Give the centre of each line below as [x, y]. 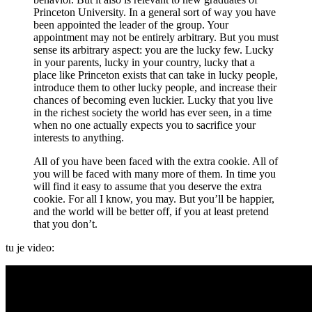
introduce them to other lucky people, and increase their [155, 88]
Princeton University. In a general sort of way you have [155, 13]
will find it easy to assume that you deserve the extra [148, 187]
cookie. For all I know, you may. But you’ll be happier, [154, 199]
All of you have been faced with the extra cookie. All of [156, 162]
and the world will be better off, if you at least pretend [151, 212]
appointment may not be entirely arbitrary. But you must [156, 38]
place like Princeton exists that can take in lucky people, [156, 75]
